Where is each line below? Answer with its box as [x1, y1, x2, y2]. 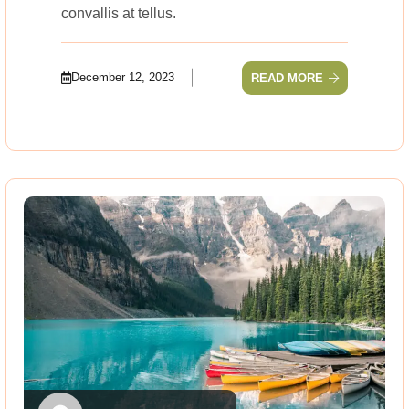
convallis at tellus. [61, 5, 176, 21]
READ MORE [251, 70, 323, 85]
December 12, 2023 [71, 70, 174, 85]
